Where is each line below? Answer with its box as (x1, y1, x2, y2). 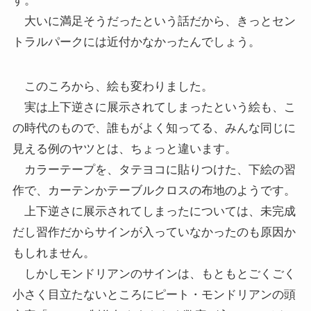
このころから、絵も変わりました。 (12, 79, 213, 93)
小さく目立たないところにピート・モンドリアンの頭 (12, 287, 296, 301)
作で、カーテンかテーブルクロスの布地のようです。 (12, 183, 296, 197)
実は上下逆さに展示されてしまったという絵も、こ (12, 100, 296, 114)
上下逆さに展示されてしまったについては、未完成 (12, 204, 296, 218)
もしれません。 (12, 246, 95, 260)
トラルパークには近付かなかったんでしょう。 (12, 35, 260, 49)
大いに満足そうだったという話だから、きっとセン (12, 14, 296, 28)
